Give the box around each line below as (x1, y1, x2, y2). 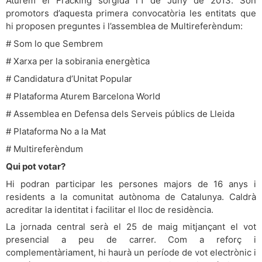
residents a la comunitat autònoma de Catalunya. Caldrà (6, 191, 256, 202)
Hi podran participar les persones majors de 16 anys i (6, 178, 256, 189)
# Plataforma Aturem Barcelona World (6, 90, 160, 102)
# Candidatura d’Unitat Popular (6, 73, 132, 85)
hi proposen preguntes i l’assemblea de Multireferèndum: (6, 20, 243, 32)
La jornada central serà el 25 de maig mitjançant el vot (6, 221, 256, 233)
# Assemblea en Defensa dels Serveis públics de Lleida (6, 108, 235, 119)
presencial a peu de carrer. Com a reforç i (6, 234, 256, 246)
